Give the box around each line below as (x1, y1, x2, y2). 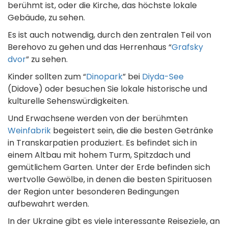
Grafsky (172, 41, 203, 53)
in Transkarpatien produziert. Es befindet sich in (8, 137, 197, 149)
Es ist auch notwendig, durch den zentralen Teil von (8, 29, 211, 41)
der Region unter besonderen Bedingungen (8, 186, 179, 198)
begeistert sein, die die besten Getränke (51, 125, 213, 137)
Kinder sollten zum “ (8, 71, 86, 83)
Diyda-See (142, 71, 184, 83)
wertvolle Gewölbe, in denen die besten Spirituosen (8, 174, 212, 186)
